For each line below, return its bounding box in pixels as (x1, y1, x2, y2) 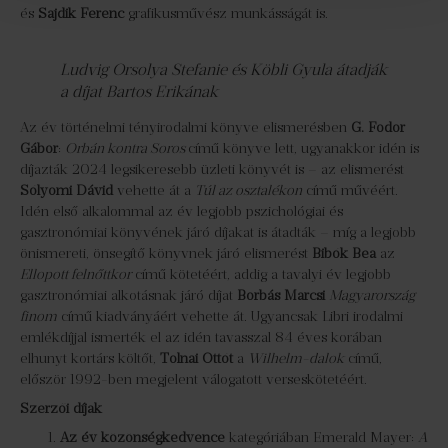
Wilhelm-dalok (248, 350, 344, 367)
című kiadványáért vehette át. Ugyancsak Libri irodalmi (57, 308, 403, 325)
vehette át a (113, 182, 195, 199)
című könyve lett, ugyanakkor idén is (188, 140, 419, 157)
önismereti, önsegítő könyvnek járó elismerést (20, 245, 312, 262)
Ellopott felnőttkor (20, 266, 131, 283)
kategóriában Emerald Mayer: (225, 429, 418, 446)
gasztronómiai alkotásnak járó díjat (20, 287, 237, 304)
